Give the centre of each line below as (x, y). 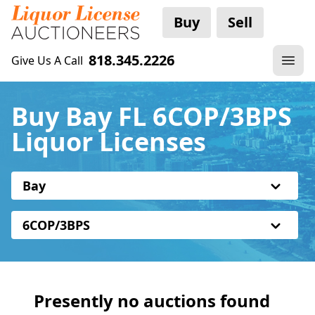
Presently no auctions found (152, 301)
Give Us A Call (47, 60)
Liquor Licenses (109, 142)
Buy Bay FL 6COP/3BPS (152, 116)
